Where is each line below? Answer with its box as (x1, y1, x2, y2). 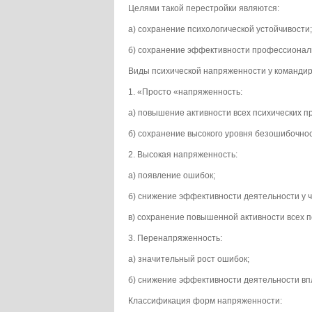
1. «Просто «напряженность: (128, 87, 242, 97)
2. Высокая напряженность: (128, 150, 237, 159)
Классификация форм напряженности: (128, 296, 282, 306)
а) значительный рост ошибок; (128, 254, 249, 264)
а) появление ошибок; (128, 171, 215, 180)
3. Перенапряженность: (128, 233, 222, 243)
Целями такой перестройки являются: (128, 3, 279, 13)
